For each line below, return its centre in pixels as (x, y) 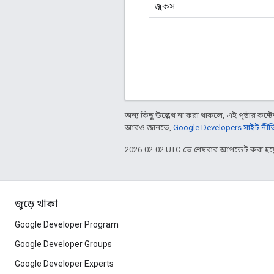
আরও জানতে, (149, 127)
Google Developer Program (67, 224)
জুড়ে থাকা (36, 204)
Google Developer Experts (64, 264)
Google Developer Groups (63, 244)
